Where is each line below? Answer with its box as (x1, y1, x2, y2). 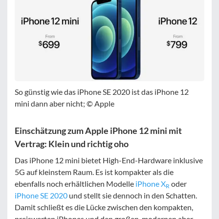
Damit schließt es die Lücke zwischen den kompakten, (15, 202, 193, 212)
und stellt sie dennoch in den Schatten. (67, 190, 197, 200)
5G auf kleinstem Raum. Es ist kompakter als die (15, 167, 174, 176)
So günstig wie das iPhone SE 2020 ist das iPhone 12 (15, 87, 189, 96)
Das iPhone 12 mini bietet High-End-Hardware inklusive (15, 155, 203, 165)
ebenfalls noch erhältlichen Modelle (15, 178, 135, 188)
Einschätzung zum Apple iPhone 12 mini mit (15, 125, 182, 136)
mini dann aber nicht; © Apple (15, 98, 114, 108)
